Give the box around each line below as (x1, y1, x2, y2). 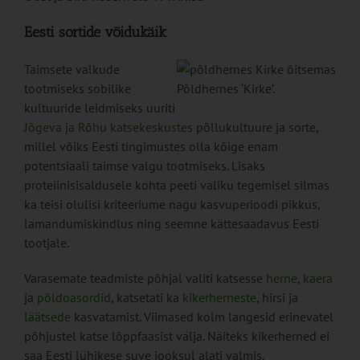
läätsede (23, 309, 71, 325)
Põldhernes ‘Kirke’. (177, 80, 276, 97)
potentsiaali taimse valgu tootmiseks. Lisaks (23, 157, 265, 174)
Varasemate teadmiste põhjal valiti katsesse (23, 270, 266, 287)
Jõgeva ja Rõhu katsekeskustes (23, 119, 193, 136)
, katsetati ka (110, 289, 182, 306)
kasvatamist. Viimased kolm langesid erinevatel (70, 309, 333, 325)
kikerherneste (182, 289, 256, 306)
